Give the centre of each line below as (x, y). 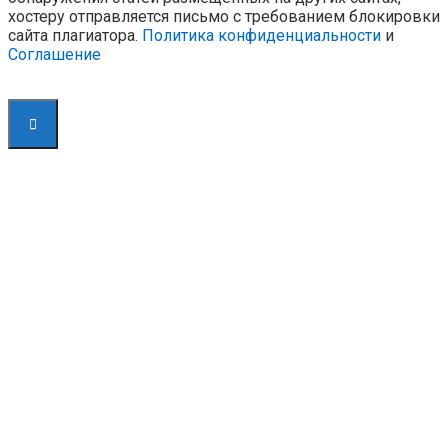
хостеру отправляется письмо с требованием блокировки (224, 16)
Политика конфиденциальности (261, 35)
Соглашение (54, 54)
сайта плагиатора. (75, 35)
